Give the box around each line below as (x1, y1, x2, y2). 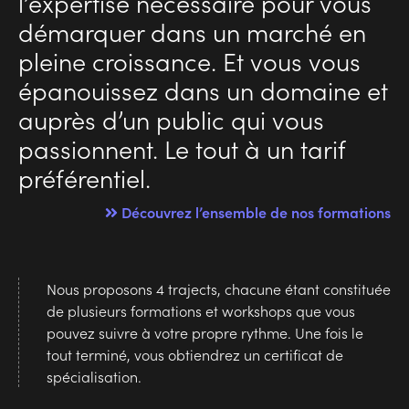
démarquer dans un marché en (18, 14, 366, 49)
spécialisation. (47, 366, 142, 387)
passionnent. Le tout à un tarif (18, 131, 345, 166)
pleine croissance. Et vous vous (18, 43, 361, 79)
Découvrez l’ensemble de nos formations (118, 202, 391, 223)
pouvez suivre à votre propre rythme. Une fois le (47, 322, 363, 343)
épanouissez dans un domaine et (18, 72, 388, 108)
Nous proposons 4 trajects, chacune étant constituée (47, 278, 391, 299)
